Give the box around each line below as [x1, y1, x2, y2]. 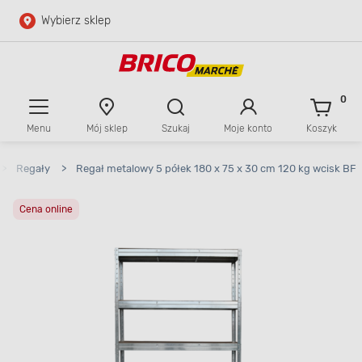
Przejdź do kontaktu [47, 133, 149, 147]
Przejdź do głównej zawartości [47, 20, 204, 34]
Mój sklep [86, 123, 128, 135]
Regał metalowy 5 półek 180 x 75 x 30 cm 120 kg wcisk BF [76, 162, 356, 175]
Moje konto [223, 123, 272, 135]
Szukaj [161, 123, 190, 135]
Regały [16, 162, 50, 175]
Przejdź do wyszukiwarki [47, 77, 172, 90]
